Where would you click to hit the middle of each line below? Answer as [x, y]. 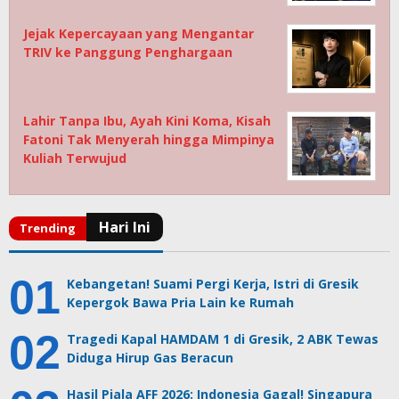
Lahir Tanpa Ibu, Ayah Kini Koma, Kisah [147, 121]
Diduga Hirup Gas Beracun [150, 358]
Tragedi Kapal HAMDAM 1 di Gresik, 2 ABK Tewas [223, 339]
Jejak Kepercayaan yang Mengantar [138, 34]
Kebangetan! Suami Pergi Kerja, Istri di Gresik [213, 284]
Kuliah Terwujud [75, 159]
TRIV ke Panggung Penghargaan [128, 53]
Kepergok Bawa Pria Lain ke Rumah [180, 303]
